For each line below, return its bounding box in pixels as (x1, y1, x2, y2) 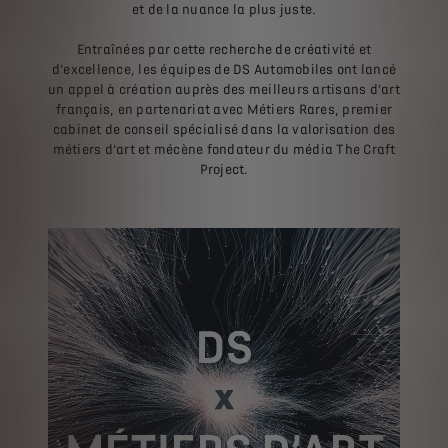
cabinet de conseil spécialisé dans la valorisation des (52, 122, 396, 137)
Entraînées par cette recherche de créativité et (76, 42, 372, 57)
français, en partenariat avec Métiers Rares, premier (56, 102, 392, 117)
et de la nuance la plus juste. (131, 2, 317, 17)
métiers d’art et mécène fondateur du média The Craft (52, 142, 396, 157)
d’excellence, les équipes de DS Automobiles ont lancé (51, 62, 397, 77)
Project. (199, 162, 249, 177)
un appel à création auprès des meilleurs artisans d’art (48, 82, 400, 97)
